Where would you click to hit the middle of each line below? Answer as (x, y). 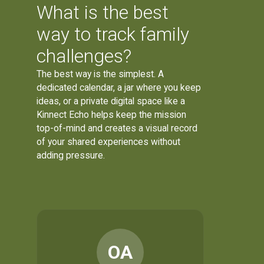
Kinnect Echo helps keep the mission (112, 114)
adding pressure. (71, 155)
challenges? (84, 56)
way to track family (113, 34)
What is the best (103, 12)
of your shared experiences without (109, 141)
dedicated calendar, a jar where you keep (119, 87)
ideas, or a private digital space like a (111, 101)
